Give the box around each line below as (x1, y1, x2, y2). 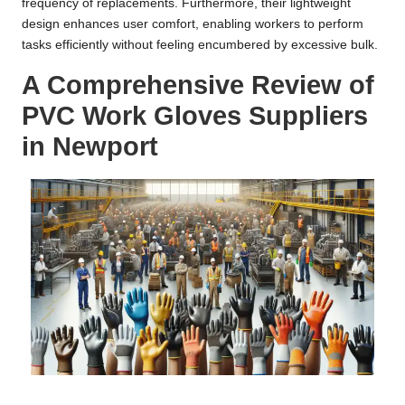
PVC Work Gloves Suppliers (22, 100, 368, 130)
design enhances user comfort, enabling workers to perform (22, 16, 363, 31)
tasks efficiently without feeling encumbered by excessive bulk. (22, 37, 378, 52)
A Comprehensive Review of (22, 70, 374, 99)
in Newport (22, 131, 158, 161)
